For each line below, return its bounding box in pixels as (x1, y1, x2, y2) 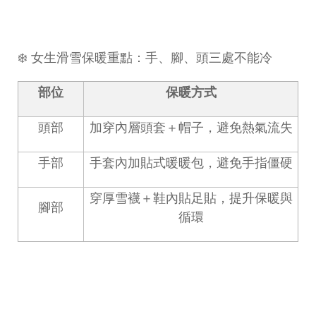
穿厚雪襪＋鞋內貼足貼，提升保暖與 (89, 189, 293, 207)
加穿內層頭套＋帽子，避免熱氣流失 (89, 119, 293, 136)
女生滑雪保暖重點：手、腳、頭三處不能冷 (31, 49, 272, 66)
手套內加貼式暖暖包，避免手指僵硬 (89, 154, 293, 171)
